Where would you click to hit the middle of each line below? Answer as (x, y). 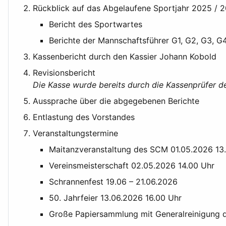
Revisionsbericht (64, 73)
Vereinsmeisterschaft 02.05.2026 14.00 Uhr (132, 166)
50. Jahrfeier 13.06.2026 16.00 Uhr (115, 198)
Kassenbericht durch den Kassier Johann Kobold (125, 57)
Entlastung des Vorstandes (84, 117)
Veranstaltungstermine (75, 133)
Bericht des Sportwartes (96, 24)
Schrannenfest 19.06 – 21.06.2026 (113, 182)
